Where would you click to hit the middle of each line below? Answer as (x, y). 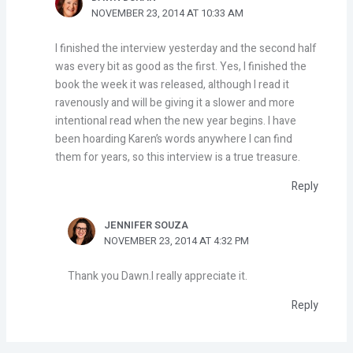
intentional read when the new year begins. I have (176, 121)
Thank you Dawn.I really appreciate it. (158, 276)
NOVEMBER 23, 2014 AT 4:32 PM (177, 241)
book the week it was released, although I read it (173, 84)
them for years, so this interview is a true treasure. (178, 157)
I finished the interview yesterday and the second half (186, 48)
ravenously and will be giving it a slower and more (175, 102)
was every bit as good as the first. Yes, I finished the (181, 66)
